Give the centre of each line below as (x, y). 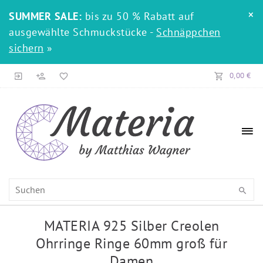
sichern (26, 48)
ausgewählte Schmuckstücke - (82, 32)
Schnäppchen (188, 32)
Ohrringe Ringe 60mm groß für (131, 244)
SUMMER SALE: (47, 16)
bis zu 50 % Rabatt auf (139, 16)
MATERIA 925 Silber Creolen (131, 226)
